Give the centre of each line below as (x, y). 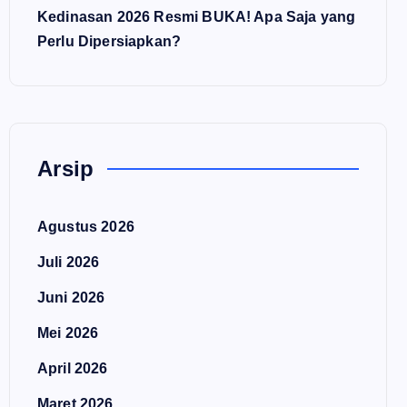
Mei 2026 (68, 333)
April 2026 (73, 368)
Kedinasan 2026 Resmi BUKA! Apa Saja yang (197, 17)
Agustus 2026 (86, 227)
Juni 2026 (71, 298)
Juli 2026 (69, 262)
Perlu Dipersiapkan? (109, 41)
